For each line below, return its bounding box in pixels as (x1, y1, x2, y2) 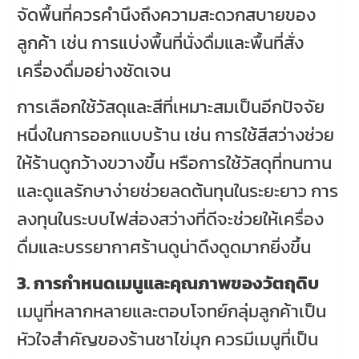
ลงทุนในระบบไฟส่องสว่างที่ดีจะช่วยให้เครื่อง (17, 205, 324, 232)
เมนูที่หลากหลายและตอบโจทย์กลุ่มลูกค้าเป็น (17, 297, 326, 325)
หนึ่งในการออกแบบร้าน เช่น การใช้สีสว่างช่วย (17, 121, 334, 148)
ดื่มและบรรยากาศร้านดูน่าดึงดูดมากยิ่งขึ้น (17, 233, 311, 260)
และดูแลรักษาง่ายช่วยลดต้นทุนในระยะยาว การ (17, 177, 338, 204)
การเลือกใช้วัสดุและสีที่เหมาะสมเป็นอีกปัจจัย (17, 93, 325, 120)
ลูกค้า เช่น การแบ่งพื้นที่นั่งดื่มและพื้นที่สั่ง (17, 29, 304, 56)
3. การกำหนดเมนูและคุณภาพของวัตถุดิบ (17, 269, 319, 296)
